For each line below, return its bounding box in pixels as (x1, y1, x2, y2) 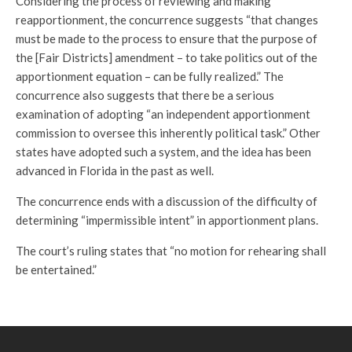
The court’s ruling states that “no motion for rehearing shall (16, 244, 326, 258)
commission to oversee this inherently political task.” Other (16, 126, 321, 140)
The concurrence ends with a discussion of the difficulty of (16, 194, 317, 208)
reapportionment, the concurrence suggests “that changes (16, 13, 318, 27)
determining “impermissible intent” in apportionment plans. (16, 213, 318, 227)
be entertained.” (16, 262, 97, 277)
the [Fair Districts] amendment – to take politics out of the (16, 50, 317, 64)
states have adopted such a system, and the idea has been (16, 145, 311, 159)
